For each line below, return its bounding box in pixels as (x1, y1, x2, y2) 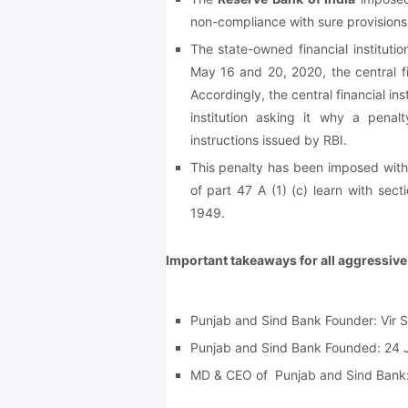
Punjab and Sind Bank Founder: (189, 311, 381, 328)
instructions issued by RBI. (189, 131, 347, 148)
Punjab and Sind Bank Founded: (189, 339, 384, 355)
